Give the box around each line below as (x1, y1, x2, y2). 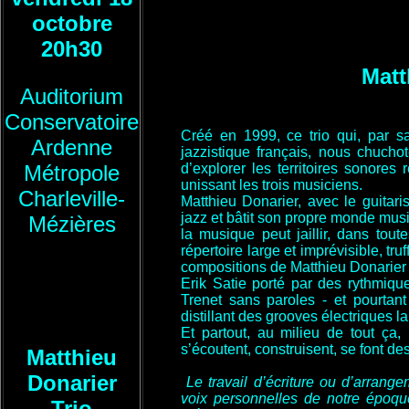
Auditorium (20, 84, 123, 109)
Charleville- (18, 186, 125, 211)
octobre (31, 11, 112, 36)
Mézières (27, 212, 116, 236)
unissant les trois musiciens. (181, 177, 362, 193)
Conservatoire (5, 110, 139, 134)
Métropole (24, 161, 120, 185)
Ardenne (31, 135, 112, 160)
